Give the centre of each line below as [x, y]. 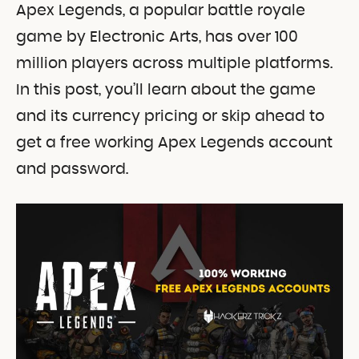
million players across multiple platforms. [174, 63]
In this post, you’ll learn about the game [166, 90]
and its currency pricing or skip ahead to [170, 116]
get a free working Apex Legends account [174, 143]
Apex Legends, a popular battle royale [161, 10]
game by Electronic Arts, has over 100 [157, 37]
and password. [72, 169]
